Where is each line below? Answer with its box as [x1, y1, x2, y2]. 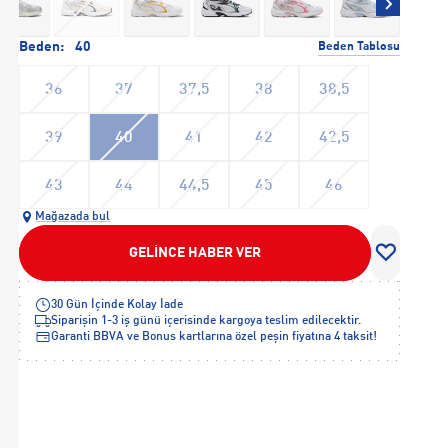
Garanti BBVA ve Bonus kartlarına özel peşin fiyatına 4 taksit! [51, 331, 378, 343]
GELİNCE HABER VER [129, 246, 262, 260]
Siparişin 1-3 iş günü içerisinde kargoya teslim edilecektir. [51, 315, 362, 327]
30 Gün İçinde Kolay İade [51, 299, 184, 311]
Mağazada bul [35, 211, 111, 223]
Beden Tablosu [318, 40, 400, 53]
